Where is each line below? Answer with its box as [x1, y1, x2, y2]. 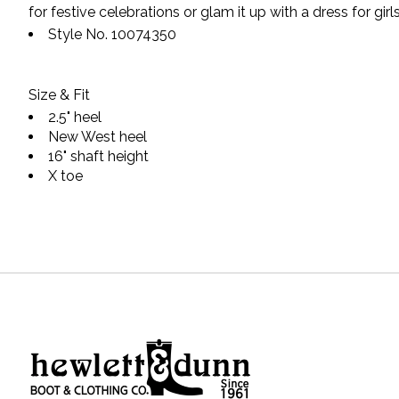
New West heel [48, 128, 147, 146]
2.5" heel [48, 109, 102, 126]
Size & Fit [28, 86, 90, 104]
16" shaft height [48, 148, 149, 166]
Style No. [48, 26, 111, 44]
